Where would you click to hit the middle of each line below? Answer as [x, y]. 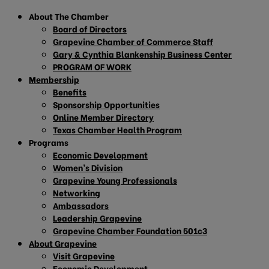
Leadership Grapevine [97, 218]
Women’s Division [88, 167]
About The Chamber [69, 16]
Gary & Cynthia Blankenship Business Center [142, 54]
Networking [77, 192]
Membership [54, 79]
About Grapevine [63, 243]
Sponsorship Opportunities [106, 104]
